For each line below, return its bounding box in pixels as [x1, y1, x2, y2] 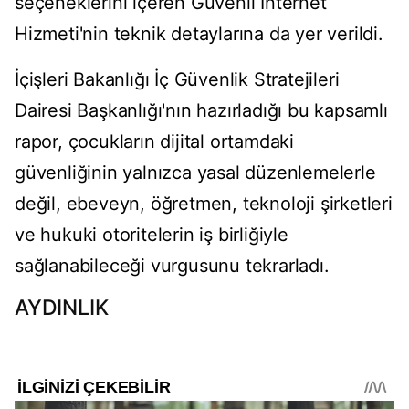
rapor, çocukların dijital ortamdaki [15, 131, 294, 153]
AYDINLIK [15, 295, 109, 321]
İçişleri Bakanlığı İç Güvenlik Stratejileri [15, 68, 340, 91]
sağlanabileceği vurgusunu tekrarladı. [15, 255, 330, 278]
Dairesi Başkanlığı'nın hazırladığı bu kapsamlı [15, 100, 388, 122]
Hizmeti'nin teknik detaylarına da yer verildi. [15, 23, 383, 46]
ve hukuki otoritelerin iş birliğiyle [15, 224, 288, 246]
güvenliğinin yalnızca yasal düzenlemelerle [15, 162, 376, 184]
